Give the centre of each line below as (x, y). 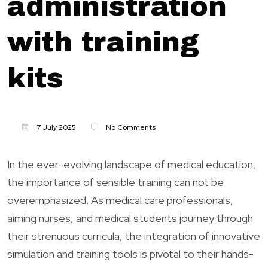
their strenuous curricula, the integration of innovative (134, 236)
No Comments (130, 127)
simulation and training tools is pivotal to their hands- (130, 254)
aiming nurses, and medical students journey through (130, 218)
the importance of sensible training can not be (115, 182)
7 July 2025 (55, 127)
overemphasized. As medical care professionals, (120, 200)
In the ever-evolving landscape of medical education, (132, 164)
